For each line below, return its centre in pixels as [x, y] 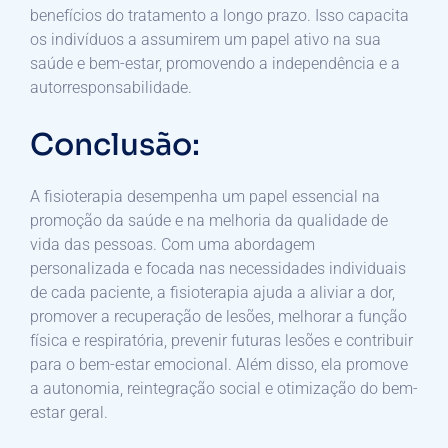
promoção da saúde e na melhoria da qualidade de [209, 220]
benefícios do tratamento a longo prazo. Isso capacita [219, 15]
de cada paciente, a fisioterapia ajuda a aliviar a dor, [212, 292]
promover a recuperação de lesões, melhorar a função [218, 316]
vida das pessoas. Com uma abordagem [172, 244]
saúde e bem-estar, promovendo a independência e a [215, 63]
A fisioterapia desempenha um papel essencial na [205, 196]
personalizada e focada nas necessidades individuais [218, 268]
